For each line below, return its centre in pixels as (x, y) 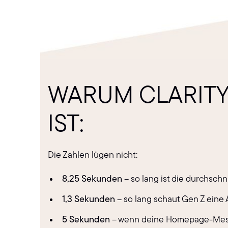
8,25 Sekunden (92, 180)
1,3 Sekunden (89, 200)
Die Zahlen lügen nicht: (93, 155)
